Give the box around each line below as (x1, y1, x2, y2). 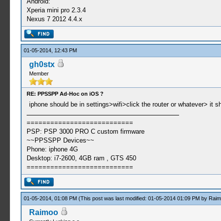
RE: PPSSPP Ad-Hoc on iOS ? (26, 91, 104, 97)
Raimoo (29, 208, 58, 217)
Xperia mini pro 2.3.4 (26, 6, 86, 14)
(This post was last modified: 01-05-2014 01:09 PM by (78, 195, 209, 201)
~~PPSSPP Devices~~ (26, 137, 94, 144)
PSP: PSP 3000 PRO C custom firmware (26, 128, 145, 135)
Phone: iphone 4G (26, 146, 78, 153)
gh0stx (29, 60, 55, 69)
